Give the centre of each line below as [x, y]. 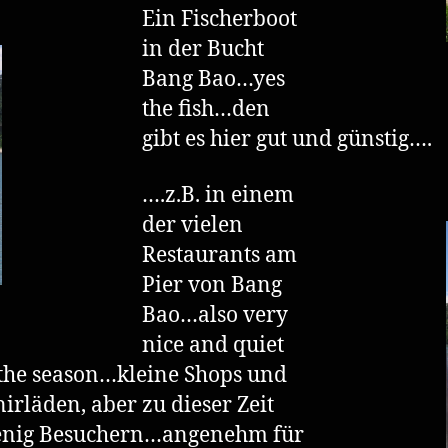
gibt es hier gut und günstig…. [287, 139]
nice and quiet [213, 345]
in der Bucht [203, 49]
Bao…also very [215, 315]
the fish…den [206, 109]
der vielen [192, 225]
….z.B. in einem [218, 195]
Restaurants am [219, 255]
